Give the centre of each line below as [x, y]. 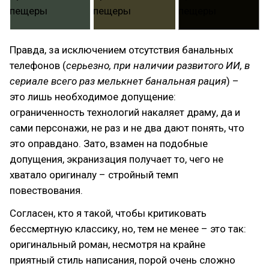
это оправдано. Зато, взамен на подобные [109, 143]
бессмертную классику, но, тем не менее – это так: [128, 228]
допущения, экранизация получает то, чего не [116, 159]
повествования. [46, 190]
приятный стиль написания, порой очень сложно [122, 260]
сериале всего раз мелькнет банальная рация [118, 81]
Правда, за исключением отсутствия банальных [121, 50]
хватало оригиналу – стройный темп [94, 174]
